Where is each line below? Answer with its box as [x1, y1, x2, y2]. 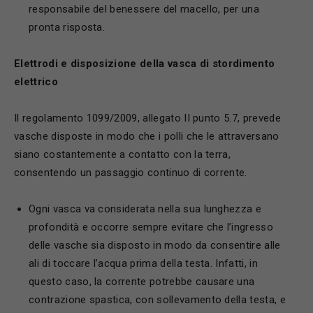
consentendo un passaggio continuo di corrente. [14, 166, 247, 179]
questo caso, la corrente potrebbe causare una [29, 275, 255, 288]
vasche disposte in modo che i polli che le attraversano [14, 130, 279, 143]
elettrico [14, 75, 58, 88]
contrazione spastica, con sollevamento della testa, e [29, 293, 286, 306]
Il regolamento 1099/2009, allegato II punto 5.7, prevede [14, 112, 281, 124]
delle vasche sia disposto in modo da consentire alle [29, 239, 281, 252]
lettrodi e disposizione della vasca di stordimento [20, 57, 275, 70]
